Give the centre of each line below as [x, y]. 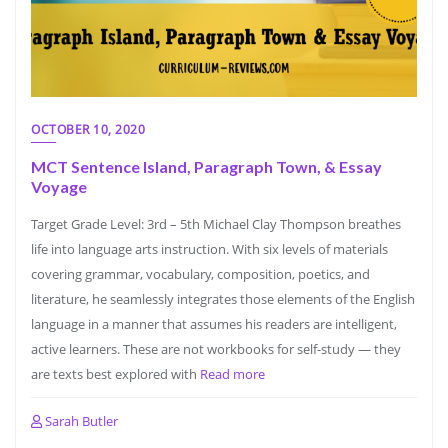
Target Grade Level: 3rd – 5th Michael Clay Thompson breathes [216, 224]
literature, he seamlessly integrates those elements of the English [223, 299]
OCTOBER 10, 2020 [88, 129]
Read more [232, 374]
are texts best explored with [115, 374]
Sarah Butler [80, 421]
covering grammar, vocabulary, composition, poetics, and [200, 274]
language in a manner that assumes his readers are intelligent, [214, 324]
